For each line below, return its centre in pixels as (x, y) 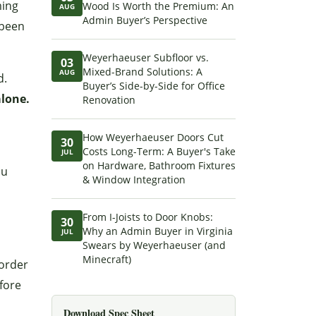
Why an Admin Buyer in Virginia (158, 231)
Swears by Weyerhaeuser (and (154, 245)
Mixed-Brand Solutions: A (142, 72)
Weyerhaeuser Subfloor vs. (146, 57)
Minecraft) (107, 259)
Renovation (109, 100)
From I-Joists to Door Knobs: (148, 217)
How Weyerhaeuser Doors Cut (153, 137)
